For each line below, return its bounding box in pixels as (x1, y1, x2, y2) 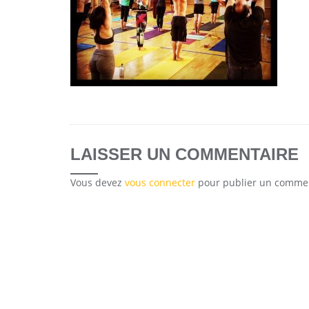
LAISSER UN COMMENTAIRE (70, 145, 299, 163)
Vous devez (70, 176, 125, 189)
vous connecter (125, 176, 195, 189)
